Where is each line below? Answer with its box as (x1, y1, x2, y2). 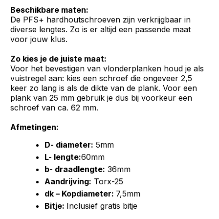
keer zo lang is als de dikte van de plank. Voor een (10, 83, 197, 93)
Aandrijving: (44, 176, 92, 186)
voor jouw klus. (10, 34, 68, 44)
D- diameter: (44, 140, 94, 150)
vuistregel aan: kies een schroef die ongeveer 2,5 (10, 73, 193, 83)
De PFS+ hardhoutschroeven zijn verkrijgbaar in (10, 15, 191, 24)
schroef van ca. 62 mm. (10, 103, 99, 112)
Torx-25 (91, 176, 124, 186)
